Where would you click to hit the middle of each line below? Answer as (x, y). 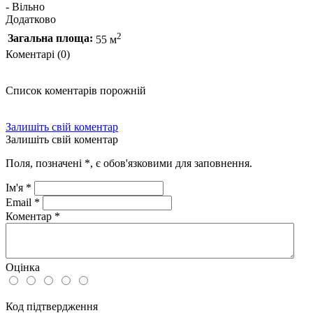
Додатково (31, 19)
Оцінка (23, 267)
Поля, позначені (45, 163)
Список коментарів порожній (76, 90)
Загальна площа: (50, 38)
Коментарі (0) (38, 54)
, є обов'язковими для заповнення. (171, 163)
